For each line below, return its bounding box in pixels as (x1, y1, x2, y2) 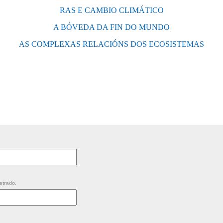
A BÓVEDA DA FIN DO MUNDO (53, 22, 170, 31)
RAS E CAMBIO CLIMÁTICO (59, 5, 164, 14)
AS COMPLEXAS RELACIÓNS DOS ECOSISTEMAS (19, 39, 204, 48)
